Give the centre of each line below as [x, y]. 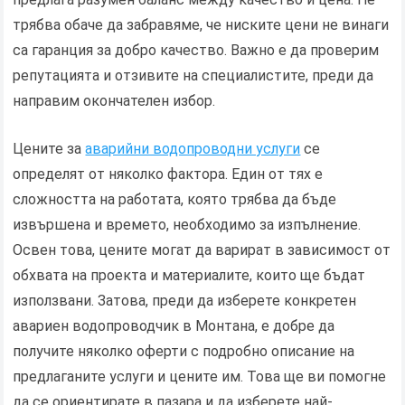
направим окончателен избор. [114, 101]
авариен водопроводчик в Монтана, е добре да [174, 326]
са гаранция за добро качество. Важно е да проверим [196, 51]
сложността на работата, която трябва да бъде [175, 200]
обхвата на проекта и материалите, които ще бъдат [189, 276]
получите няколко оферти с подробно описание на [184, 352]
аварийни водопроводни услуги [193, 149]
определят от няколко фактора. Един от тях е [168, 174]
